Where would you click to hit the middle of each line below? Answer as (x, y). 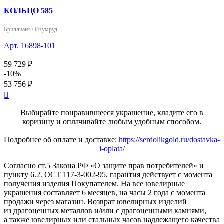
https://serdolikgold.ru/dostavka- (169, 139)
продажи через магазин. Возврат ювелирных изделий (95, 201)
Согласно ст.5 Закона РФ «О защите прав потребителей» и (104, 165)
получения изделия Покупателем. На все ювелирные (94, 183)
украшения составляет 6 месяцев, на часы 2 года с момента (105, 192)
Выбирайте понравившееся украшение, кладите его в (112, 112)
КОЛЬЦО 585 (28, 10)
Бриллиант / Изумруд (31, 29)
